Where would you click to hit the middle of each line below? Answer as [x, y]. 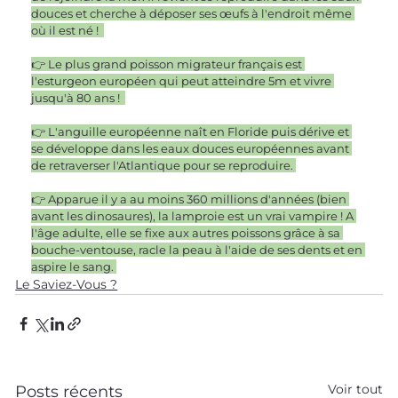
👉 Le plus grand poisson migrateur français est [168, 64]
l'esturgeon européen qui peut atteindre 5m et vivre [183, 80]
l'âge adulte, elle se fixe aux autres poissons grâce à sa [187, 232]
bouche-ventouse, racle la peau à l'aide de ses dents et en [199, 249]
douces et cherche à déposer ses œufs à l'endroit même [193, 13]
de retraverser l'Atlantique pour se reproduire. [164, 165]
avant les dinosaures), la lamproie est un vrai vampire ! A [194, 215]
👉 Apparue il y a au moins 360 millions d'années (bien [191, 199]
